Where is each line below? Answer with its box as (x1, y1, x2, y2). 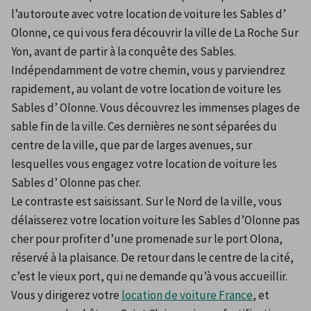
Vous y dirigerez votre (11, 287, 121, 303)
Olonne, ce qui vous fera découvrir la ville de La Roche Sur (11, 25, 299, 41)
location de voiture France (121, 287, 253, 303)
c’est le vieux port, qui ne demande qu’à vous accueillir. (11, 269, 287, 285)
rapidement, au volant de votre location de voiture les (11, 81, 281, 97)
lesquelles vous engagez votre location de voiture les (11, 156, 277, 172)
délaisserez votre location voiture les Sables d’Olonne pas (11, 212, 300, 228)
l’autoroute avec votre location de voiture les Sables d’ (11, 6, 286, 22)
